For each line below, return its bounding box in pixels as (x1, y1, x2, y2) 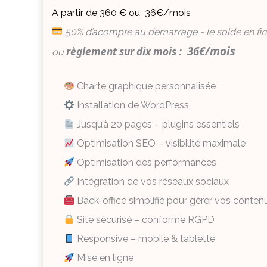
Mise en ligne (74, 252, 134, 264)
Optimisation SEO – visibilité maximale (74, 138, 246, 150)
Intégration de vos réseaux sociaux (74, 176, 229, 188)
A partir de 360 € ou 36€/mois (52, 7, 191, 18)
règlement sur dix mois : (66, 44, 184, 58)
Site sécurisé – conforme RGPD (74, 214, 215, 226)
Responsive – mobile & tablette (74, 233, 216, 245)
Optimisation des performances (74, 157, 217, 169)
